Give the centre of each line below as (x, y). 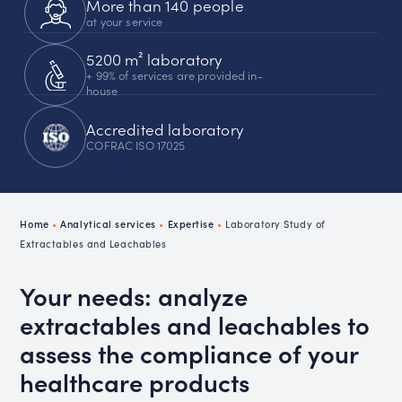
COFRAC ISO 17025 (136, 144)
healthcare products (135, 382)
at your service (125, 20)
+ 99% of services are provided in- (175, 75)
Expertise (191, 224)
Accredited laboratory (165, 129)
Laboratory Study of (275, 224)
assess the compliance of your (189, 353)
